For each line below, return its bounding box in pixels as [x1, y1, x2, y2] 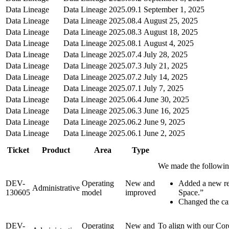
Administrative [32, 183, 80, 192]
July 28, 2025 [144, 50, 188, 59]
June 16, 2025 [144, 106, 189, 115]
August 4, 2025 [144, 38, 194, 48]
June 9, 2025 [144, 117, 185, 126]
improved [125, 188, 156, 197]
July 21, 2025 [144, 61, 188, 70]
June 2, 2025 [144, 128, 185, 138]
